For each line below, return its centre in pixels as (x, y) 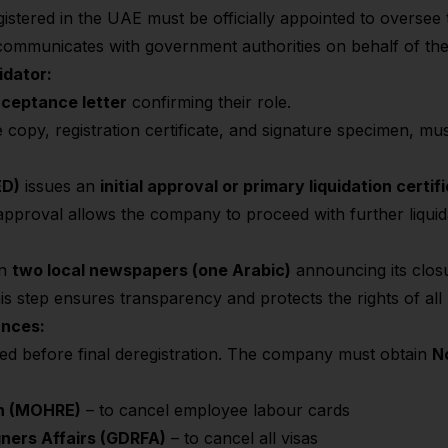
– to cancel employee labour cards (215, 410)
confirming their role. (209, 102)
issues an (60, 186)
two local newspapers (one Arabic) (151, 270)
